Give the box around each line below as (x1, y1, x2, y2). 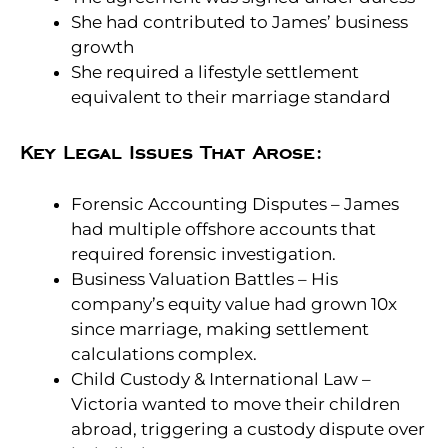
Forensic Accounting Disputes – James (71, 193, 399, 214)
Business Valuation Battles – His (71, 268, 338, 289)
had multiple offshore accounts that (71, 218, 376, 239)
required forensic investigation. (71, 243, 336, 264)
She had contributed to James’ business (71, 12, 408, 33)
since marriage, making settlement (71, 318, 369, 339)
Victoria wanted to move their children (71, 393, 400, 414)
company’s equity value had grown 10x (71, 293, 397, 314)
